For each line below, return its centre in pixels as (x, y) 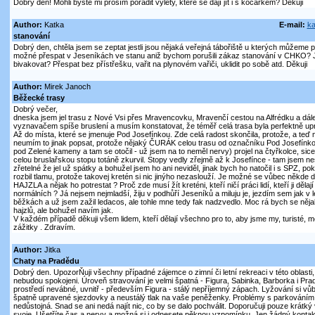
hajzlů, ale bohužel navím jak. (63, 211)
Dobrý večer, (35, 109)
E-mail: (292, 25)
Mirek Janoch (66, 87)
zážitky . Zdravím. (44, 227)
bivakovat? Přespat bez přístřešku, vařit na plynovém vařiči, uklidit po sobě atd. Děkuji (160, 64)
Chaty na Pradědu (46, 261)
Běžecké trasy (39, 98)
